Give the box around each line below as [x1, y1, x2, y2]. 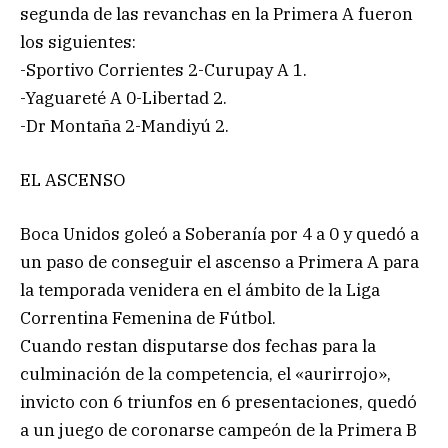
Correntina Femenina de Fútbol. [20, 306, 276, 329]
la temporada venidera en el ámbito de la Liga [20, 278, 380, 301]
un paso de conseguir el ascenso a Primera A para [20, 250, 419, 273]
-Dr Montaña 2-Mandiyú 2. [20, 114, 229, 137]
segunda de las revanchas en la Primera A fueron [20, 2, 413, 25]
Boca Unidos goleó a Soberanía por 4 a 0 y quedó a [20, 222, 419, 245]
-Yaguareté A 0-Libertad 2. [20, 86, 227, 109]
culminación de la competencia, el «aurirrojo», [20, 362, 391, 385]
